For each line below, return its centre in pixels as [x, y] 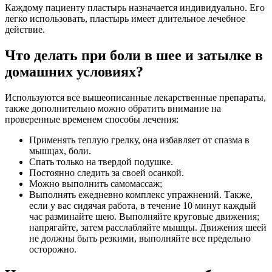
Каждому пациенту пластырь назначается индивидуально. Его [135, 7]
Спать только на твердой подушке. [101, 161]
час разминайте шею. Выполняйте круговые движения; [144, 216]
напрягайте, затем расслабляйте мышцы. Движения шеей [148, 227]
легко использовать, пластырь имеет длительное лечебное [125, 18]
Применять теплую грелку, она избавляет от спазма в [139, 140]
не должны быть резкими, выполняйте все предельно [140, 238]
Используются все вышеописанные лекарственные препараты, [135, 97]
